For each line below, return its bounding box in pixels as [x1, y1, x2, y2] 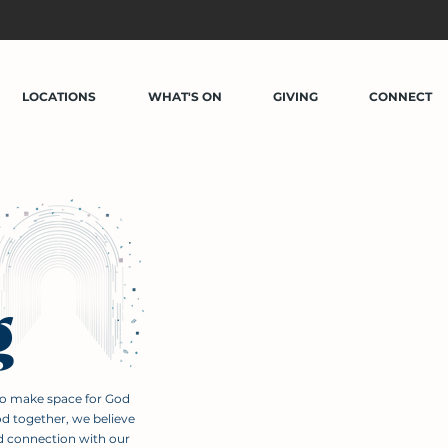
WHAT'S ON [147, 89, 222, 104]
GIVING [272, 89, 318, 104]
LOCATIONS [22, 89, 96, 104]
